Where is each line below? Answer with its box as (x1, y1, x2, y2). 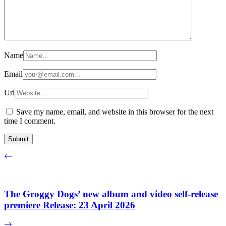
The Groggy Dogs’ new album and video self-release (4, 189, 218, 200)
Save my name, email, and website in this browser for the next (16, 107, 213, 116)
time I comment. (4, 116, 55, 125)
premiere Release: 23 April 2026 (4, 200, 135, 211)
